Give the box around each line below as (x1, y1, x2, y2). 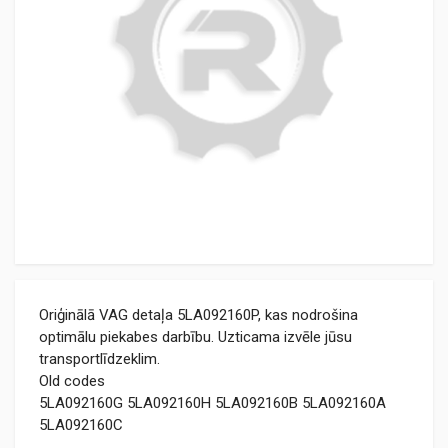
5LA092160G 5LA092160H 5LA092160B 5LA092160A (39, 394, 386, 412)
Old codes (39, 372, 105, 390)
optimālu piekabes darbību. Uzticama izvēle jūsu (39, 328, 352, 346)
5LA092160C (39, 416, 123, 434)
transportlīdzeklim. (39, 350, 160, 368)
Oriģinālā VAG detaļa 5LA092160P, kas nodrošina (39, 306, 358, 324)
